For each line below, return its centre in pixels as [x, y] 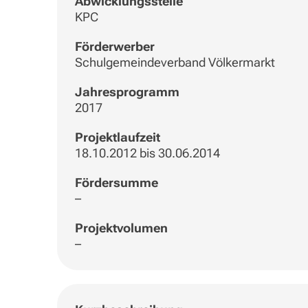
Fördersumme [116, 183]
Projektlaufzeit [117, 137]
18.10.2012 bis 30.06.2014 [147, 153]
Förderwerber [114, 47]
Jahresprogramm [127, 92]
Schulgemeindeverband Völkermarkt [175, 63]
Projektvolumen [121, 228]
